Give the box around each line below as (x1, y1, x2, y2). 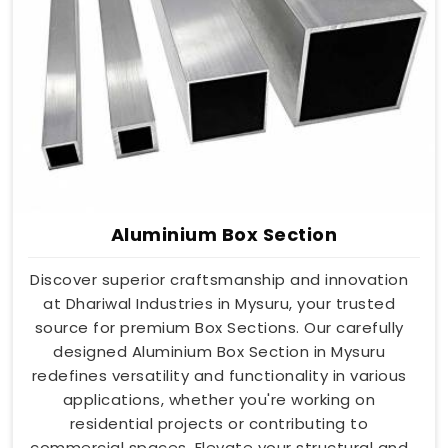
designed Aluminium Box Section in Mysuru (53, 340, 385, 362)
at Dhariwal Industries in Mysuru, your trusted (43, 292, 395, 314)
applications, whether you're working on (62, 388, 376, 410)
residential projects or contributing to (69, 412, 369, 434)
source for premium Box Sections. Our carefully (34, 316, 404, 338)
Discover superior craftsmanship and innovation (30, 268, 408, 290)
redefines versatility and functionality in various (31, 364, 407, 386)
